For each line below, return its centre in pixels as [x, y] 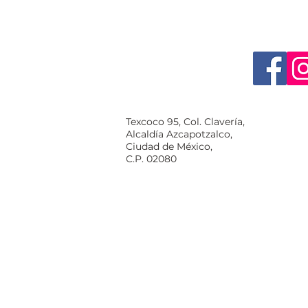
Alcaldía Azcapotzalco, [179, 134]
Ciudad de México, [169, 146]
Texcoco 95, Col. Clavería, [185, 122]
